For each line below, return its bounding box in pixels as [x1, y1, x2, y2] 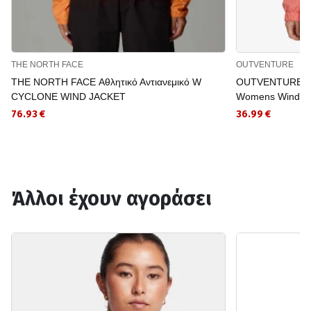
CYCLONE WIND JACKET [11, 90, 126, 102]
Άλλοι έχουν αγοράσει [11, 186, 212, 211]
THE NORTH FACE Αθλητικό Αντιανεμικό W [11, 76, 201, 87]
